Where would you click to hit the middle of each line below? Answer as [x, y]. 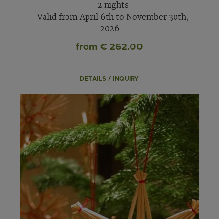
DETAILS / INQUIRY [109, 79]
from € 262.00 [109, 47]
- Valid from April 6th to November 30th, [109, 17]
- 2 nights [109, 5]
